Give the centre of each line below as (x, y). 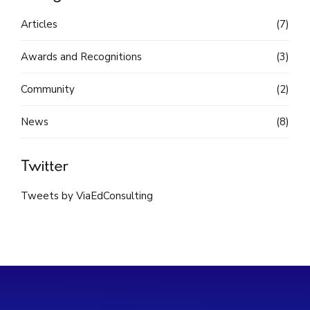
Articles (39, 24)
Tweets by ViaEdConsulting (87, 196)
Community (48, 89)
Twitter (44, 166)
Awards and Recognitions (81, 56)
